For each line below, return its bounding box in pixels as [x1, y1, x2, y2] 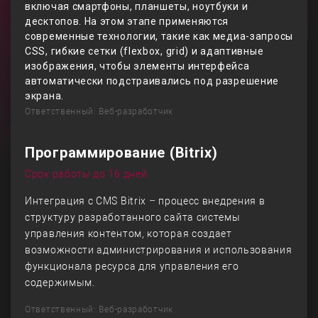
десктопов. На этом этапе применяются [25, 16, 229, 27]
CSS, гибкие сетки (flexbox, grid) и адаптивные [25, 45, 264, 57]
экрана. [25, 90, 64, 102]
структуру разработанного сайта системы [25, 212, 241, 223]
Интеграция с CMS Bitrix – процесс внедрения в [25, 195, 265, 207]
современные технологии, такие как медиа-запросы [25, 31, 293, 42]
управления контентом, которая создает [25, 228, 232, 239]
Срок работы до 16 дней [25, 168, 148, 180]
